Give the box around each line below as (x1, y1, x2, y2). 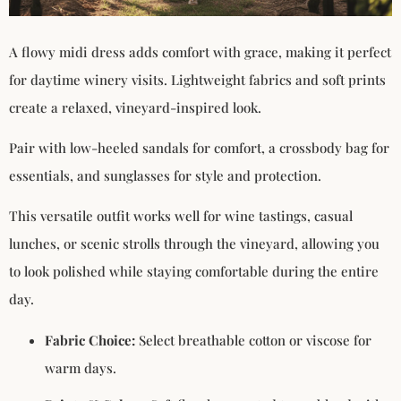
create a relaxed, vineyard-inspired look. (9, 98, 261, 116)
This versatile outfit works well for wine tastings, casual (9, 207, 353, 226)
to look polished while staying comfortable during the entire (9, 262, 379, 281)
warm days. (45, 358, 116, 377)
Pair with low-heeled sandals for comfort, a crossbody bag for (9, 139, 389, 158)
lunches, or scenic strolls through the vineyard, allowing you (9, 235, 380, 253)
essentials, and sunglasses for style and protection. (9, 166, 321, 185)
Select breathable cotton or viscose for (135, 330, 371, 349)
